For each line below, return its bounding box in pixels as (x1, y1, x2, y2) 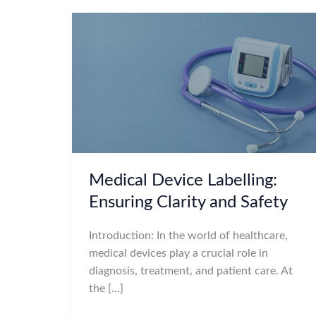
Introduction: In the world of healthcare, (89, 229, 288, 241)
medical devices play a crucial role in (89, 247, 268, 259)
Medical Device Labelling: (89, 171, 277, 189)
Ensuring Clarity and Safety (89, 193, 288, 211)
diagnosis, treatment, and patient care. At (89, 265, 293, 276)
